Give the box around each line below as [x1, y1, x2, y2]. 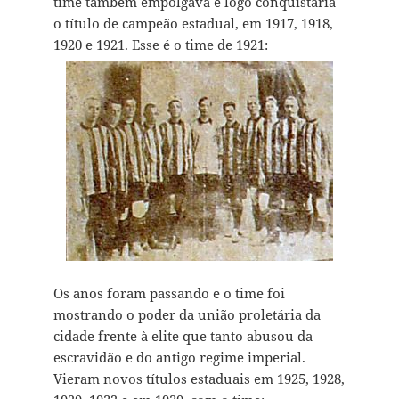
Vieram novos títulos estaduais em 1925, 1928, [53, 369, 345, 387]
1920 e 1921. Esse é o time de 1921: [53, 35, 268, 53]
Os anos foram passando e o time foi [53, 283, 285, 302]
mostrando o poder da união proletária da [53, 305, 321, 323]
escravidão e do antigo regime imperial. [53, 347, 305, 366]
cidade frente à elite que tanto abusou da [53, 326, 313, 345]
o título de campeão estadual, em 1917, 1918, [53, 13, 333, 32]
